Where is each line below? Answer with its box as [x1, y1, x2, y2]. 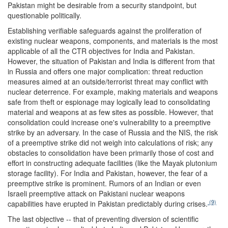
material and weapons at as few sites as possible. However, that [8, 107, 213, 118]
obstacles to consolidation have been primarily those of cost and [8, 148, 214, 158]
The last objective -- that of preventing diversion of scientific [8, 214, 198, 224]
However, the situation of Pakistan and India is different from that [8, 56, 215, 67]
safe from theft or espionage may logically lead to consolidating [8, 97, 210, 107]
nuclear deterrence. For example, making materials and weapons [8, 87, 218, 97]
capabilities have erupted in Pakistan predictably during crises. [8, 198, 208, 209]
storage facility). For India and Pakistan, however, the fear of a [8, 168, 208, 179]
